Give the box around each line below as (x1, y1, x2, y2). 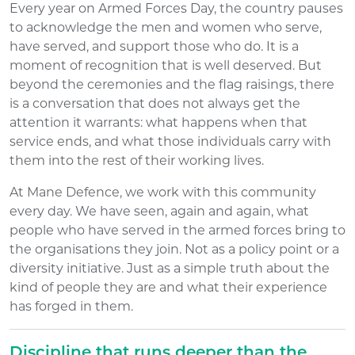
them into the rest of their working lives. (10, 152, 264, 168)
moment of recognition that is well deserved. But (10, 57, 322, 73)
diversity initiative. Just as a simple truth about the (10, 260, 330, 276)
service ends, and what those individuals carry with (10, 133, 331, 149)
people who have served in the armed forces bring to (10, 222, 345, 238)
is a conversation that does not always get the (10, 95, 300, 111)
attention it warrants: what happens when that (10, 114, 307, 130)
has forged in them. (10, 298, 133, 314)
